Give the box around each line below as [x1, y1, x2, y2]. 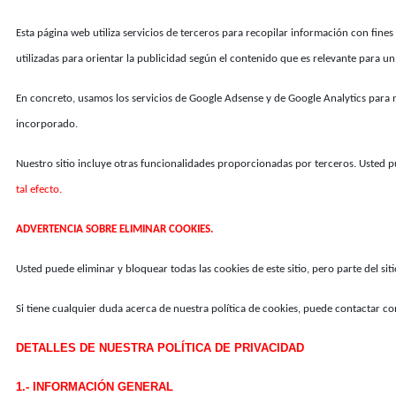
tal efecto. [16, 184, 62, 195]
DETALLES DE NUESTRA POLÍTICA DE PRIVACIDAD [16, 341, 304, 354]
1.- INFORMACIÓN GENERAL [16, 380, 173, 393]
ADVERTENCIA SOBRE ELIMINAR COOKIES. [16, 224, 213, 235]
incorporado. [16, 118, 78, 130]
